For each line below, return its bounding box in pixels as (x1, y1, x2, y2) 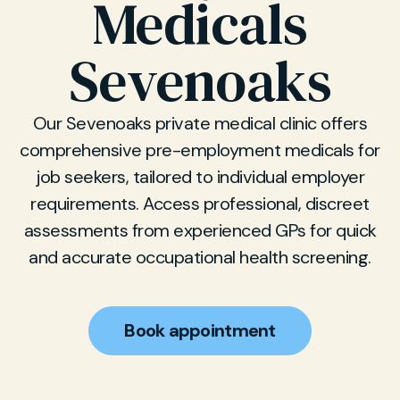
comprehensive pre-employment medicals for (20, 138, 380, 162)
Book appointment (124, 319, 276, 342)
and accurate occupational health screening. (29, 246, 371, 269)
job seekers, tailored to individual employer (36, 165, 364, 188)
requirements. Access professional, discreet (30, 192, 370, 215)
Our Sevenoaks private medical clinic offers (32, 112, 368, 135)
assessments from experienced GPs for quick (23, 219, 377, 242)
